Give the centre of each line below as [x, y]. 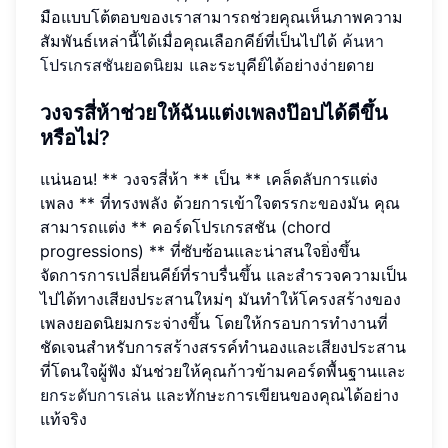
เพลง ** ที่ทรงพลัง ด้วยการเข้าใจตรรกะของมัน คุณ [220, 203]
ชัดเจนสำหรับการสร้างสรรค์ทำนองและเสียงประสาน [223, 347]
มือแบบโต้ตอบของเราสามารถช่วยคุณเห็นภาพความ [221, 17]
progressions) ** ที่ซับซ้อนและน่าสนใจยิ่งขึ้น [200, 251]
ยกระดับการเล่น [95, 395]
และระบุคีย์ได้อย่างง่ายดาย [279, 65]
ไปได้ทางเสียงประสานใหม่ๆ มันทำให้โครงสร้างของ [220, 299]
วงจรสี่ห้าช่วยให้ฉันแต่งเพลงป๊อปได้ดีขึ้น [214, 113]
